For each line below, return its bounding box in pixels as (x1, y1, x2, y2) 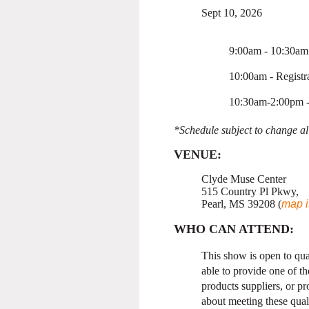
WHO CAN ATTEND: (174, 222, 294, 237)
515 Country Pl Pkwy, (201, 186, 299, 198)
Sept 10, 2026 (201, 7, 262, 19)
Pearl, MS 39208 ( (201, 198, 281, 210)
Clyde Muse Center (201, 173, 286, 186)
